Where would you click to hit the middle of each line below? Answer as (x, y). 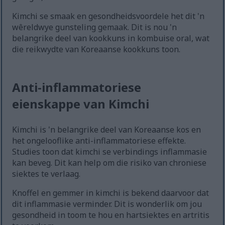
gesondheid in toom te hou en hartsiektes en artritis (111, 215)
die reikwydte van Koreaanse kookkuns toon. (96, 49)
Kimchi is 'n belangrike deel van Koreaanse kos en (107, 130)
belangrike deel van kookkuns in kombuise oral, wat (111, 38)
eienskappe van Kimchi (81, 104)
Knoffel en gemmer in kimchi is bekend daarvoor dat (111, 193)
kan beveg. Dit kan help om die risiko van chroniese (109, 163)
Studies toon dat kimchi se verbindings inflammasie (110, 152)
